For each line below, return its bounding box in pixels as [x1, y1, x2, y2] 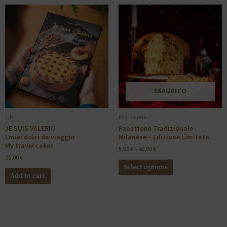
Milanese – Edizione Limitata [119, 133, 209, 142]
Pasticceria [119, 113, 146, 121]
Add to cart [10, 171, 46, 180]
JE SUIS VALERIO [5, 124, 56, 133]
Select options [124, 162, 168, 172]
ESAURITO [154, 87, 186, 96]
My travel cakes [5, 141, 54, 150]
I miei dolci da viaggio [5, 133, 74, 142]
